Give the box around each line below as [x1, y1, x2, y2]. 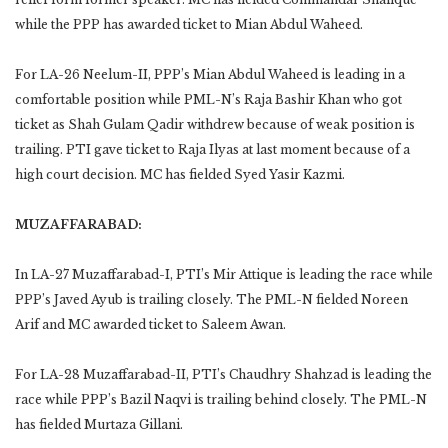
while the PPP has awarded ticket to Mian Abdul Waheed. [15, 16, 363, 32]
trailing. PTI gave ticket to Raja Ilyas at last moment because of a [15, 141, 410, 157]
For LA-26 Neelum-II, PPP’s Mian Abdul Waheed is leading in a [15, 66, 405, 82]
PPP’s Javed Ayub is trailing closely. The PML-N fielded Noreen [15, 291, 408, 307]
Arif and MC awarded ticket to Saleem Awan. [15, 316, 286, 332]
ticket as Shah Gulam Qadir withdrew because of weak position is [15, 116, 415, 132]
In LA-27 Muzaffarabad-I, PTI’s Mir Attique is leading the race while [15, 266, 433, 282]
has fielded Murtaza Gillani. [15, 416, 183, 432]
